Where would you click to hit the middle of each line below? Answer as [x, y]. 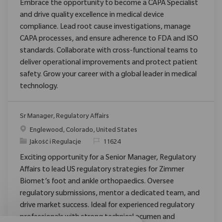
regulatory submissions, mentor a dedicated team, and [110, 194]
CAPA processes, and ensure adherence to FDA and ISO [109, 39]
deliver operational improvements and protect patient [109, 63]
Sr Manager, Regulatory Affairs [64, 117]
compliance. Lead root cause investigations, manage [105, 28]
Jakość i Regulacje [55, 142]
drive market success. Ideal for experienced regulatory [107, 206]
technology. [39, 87]
